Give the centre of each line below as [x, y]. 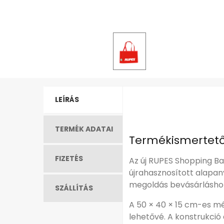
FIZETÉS [69, 159]
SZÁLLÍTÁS [74, 188]
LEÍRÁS [67, 100]
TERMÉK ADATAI [84, 129]
